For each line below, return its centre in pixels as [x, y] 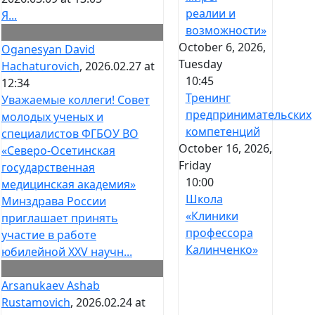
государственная [48, 168]
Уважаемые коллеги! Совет [76, 100]
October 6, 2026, [222, 47]
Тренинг [208, 98]
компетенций [223, 132]
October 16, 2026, [225, 149]
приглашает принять [60, 218]
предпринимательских [248, 115]
